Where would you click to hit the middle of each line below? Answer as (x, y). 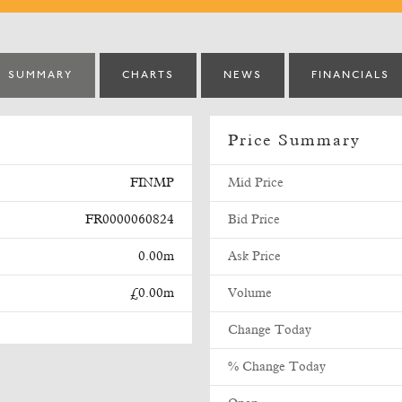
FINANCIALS (350, 75)
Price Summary (294, 141)
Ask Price (254, 257)
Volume (250, 293)
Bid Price (254, 220)
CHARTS (148, 75)
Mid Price (256, 183)
